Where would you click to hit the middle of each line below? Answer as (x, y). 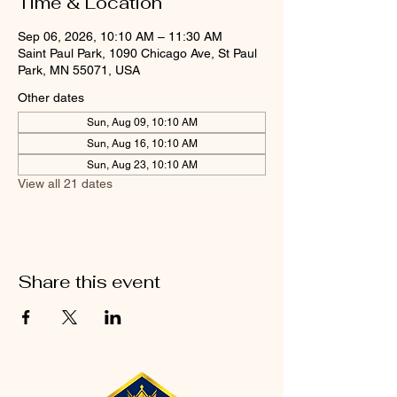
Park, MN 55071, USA (79, 70)
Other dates (51, 97)
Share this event (89, 282)
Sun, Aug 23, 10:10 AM (142, 165)
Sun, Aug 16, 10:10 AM (142, 144)
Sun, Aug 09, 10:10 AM (142, 122)
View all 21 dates (65, 183)
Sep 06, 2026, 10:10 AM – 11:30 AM (120, 36)
